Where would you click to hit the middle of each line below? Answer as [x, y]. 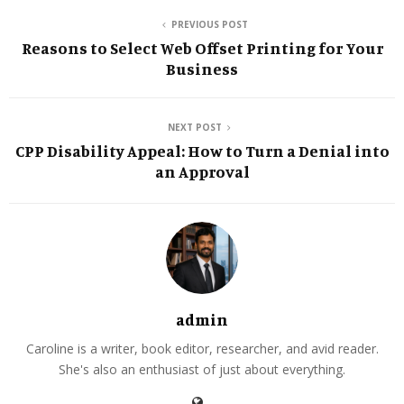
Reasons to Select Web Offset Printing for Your [202, 47]
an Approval [202, 171]
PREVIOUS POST [209, 24]
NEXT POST [195, 127]
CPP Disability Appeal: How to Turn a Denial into [202, 150]
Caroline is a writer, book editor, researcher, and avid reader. [202, 348]
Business [202, 68]
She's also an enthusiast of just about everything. [202, 369]
